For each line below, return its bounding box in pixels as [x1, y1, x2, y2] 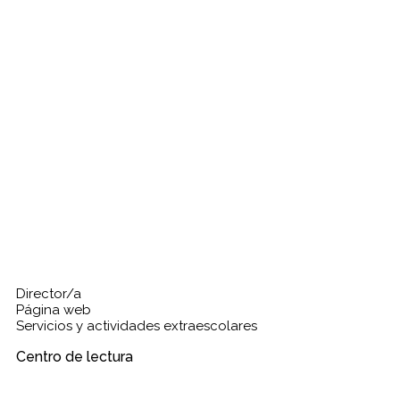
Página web [16, 302, 91, 319]
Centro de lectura [16, 348, 133, 366]
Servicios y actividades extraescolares [16, 318, 257, 335]
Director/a [16, 286, 81, 303]
